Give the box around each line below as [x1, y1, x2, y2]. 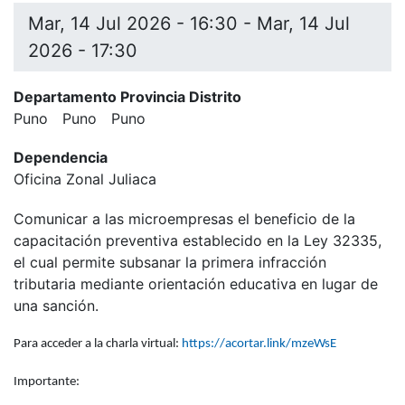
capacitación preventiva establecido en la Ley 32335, [14, 231, 381, 250]
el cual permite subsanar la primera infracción [14, 252, 326, 271]
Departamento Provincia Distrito [14, 88, 241, 107]
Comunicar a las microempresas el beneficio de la [14, 209, 355, 228]
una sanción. [14, 296, 99, 315]
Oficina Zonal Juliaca [14, 170, 156, 189]
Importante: [14, 374, 80, 389]
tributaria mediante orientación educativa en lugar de [14, 274, 378, 293]
